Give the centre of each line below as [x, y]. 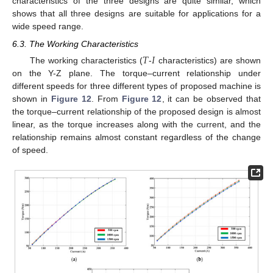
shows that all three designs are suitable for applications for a [136, 14]
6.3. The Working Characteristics [75, 44]
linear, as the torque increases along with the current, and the [136, 124]
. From [106, 98]
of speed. [30, 150]
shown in [32, 98]
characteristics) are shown [208, 60]
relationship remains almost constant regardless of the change [136, 137]
